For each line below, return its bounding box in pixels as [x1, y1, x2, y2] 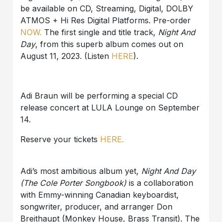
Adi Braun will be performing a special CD [20, 90, 178, 101]
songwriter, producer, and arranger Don [20, 201, 173, 212]
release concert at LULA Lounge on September [20, 102, 200, 112]
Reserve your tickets [20, 134, 101, 144]
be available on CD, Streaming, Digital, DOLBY [20, 3, 194, 13]
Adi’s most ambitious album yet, [20, 166, 142, 176]
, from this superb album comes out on [35, 39, 184, 49]
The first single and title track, [42, 27, 159, 37]
